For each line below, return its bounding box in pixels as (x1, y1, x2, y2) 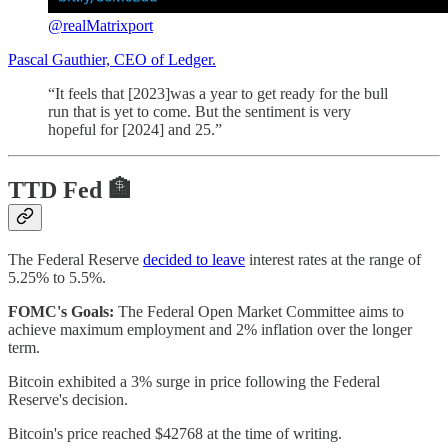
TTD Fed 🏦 (8, 176, 132, 203)
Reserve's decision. (8, 390, 128, 408)
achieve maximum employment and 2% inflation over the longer (8, 320, 412, 338)
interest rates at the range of (245, 250, 421, 268)
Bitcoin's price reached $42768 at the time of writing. (8, 424, 342, 442)
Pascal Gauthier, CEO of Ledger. (8, 50, 216, 68)
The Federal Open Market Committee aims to (114, 302, 404, 320)
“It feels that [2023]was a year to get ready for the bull (48, 84, 388, 102)
